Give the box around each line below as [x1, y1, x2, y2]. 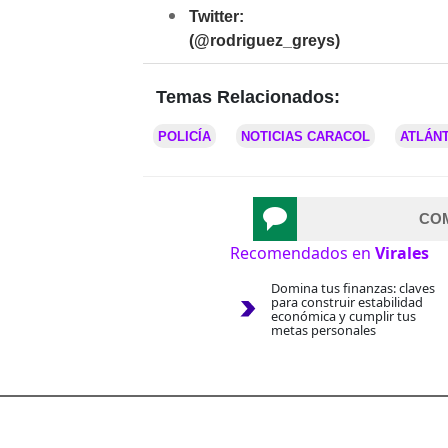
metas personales [270, 321, 376, 340]
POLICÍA [158, 129, 211, 145]
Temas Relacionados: [156, 87, 340, 108]
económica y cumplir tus [270, 307, 416, 326]
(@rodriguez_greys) [189, 32, 340, 50]
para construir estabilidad [270, 293, 423, 312]
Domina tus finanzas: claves [270, 279, 435, 298]
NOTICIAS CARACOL [241, 129, 370, 145]
